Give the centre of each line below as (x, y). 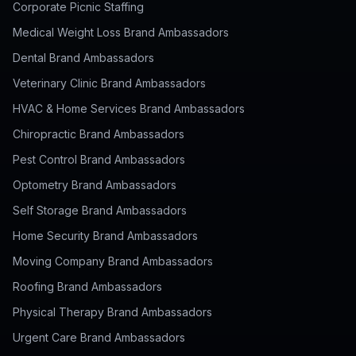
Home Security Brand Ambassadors (105, 236)
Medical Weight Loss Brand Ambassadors (121, 32)
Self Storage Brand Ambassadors (100, 210)
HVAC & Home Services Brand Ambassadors (129, 108)
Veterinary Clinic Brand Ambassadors (109, 83)
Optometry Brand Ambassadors (95, 185)
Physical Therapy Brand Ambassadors (112, 312)
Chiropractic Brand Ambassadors (99, 134)
